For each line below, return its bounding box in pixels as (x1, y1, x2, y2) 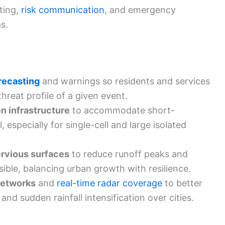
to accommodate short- (70, 105, 175, 116)
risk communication (21, 4, 104, 15)
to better (162, 178, 202, 189)
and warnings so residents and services (40, 76, 210, 87)
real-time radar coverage (57, 178, 162, 189)
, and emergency (104, 4, 176, 15)
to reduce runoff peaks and (69, 149, 188, 160)
